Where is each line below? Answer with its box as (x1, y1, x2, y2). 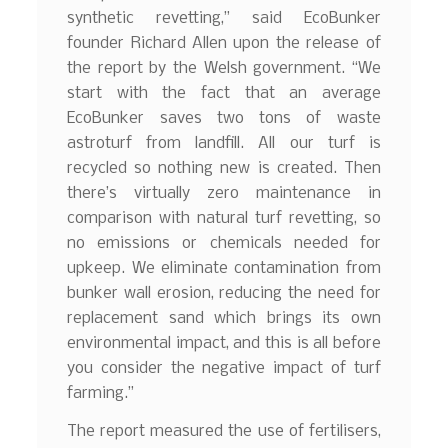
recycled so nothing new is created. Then (67, 160, 381, 178)
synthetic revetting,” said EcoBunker (67, 10, 381, 28)
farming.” (67, 385, 135, 403)
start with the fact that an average (67, 85, 381, 103)
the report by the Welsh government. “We (67, 60, 381, 78)
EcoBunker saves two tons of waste (67, 110, 381, 128)
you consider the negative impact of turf (67, 360, 381, 378)
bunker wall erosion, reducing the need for (67, 285, 381, 303)
